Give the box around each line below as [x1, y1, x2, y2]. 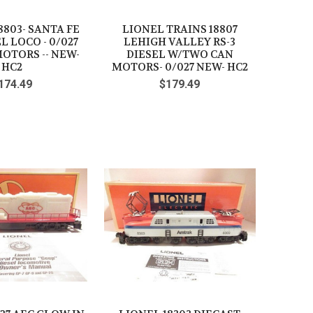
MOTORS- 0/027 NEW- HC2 [111, 60, 248, 75]
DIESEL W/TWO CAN [126, 48, 233, 62]
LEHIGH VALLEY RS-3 [124, 35, 236, 50]
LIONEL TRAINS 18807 [122, 22, 238, 37]
